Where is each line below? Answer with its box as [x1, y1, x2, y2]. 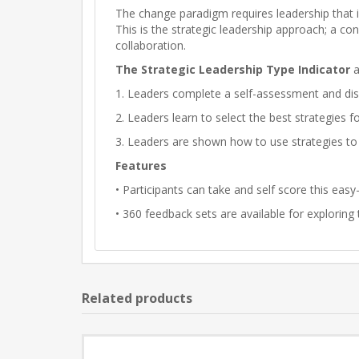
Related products [82, 289, 192, 307]
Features [115, 158, 167, 173]
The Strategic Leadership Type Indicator [115, 62, 353, 77]
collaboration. [115, 38, 186, 53]
